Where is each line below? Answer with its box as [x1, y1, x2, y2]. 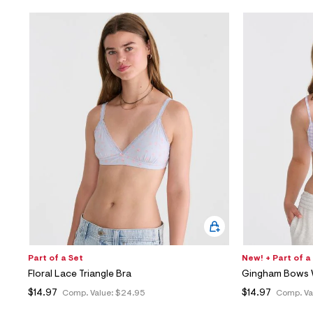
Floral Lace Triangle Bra [28, 269, 131, 279]
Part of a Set [28, 254, 83, 263]
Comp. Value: [62, 289, 115, 298]
